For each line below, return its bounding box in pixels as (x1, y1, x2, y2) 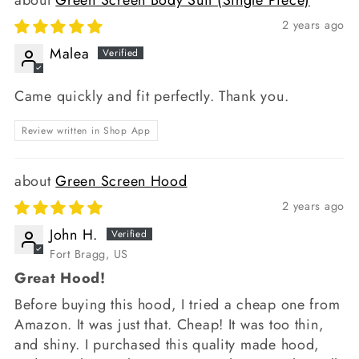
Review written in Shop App (22, 123, 151, 138)
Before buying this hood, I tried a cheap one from (14, 293, 341, 315)
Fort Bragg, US (50, 245, 129, 262)
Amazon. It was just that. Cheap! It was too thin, (14, 313, 325, 335)
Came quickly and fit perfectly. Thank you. (14, 85, 289, 107)
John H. (50, 224, 99, 245)
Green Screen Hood (55, 170, 188, 192)
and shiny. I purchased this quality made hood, (14, 333, 321, 355)
